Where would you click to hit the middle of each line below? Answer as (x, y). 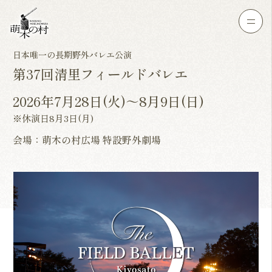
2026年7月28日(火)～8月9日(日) (108, 101)
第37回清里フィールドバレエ (100, 73)
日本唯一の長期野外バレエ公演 (72, 55)
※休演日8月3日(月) (53, 118)
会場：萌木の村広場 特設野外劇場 (87, 140)
